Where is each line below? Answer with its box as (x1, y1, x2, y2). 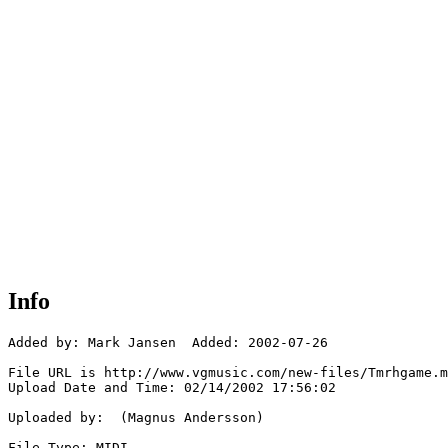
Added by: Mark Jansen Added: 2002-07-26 (8, 335, 328, 351)
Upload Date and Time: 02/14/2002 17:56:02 (8, 380, 336, 396)
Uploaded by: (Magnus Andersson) (8, 410, 264, 426)
